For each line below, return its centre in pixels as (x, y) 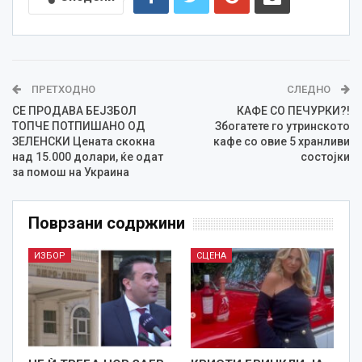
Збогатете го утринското (282, 126)
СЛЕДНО (310, 90)
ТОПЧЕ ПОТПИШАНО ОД (79, 126)
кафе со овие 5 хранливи (282, 142)
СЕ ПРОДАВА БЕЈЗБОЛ (74, 111)
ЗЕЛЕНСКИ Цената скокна (84, 142)
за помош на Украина (71, 173)
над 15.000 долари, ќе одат (88, 157)
